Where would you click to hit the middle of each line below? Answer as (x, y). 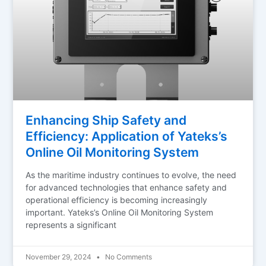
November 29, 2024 (60, 256)
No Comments (128, 256)
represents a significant (71, 224)
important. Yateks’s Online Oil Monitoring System (120, 212)
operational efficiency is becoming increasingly (117, 199)
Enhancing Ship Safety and (106, 120)
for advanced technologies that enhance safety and (126, 187)
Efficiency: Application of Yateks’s (127, 136)
